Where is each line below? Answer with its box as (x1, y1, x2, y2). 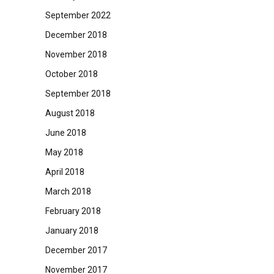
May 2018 (45, 147, 83, 157)
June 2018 (45, 128, 86, 138)
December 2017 (45, 245, 107, 255)
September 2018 (45, 89, 111, 98)
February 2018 (45, 206, 101, 216)
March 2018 (45, 187, 91, 196)
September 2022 (45, 10, 111, 20)
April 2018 (45, 167, 84, 177)
